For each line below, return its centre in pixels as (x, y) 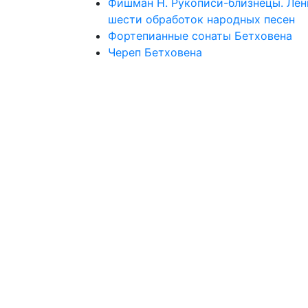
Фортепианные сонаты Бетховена (200, 36)
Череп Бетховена (155, 52)
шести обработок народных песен (201, 19)
